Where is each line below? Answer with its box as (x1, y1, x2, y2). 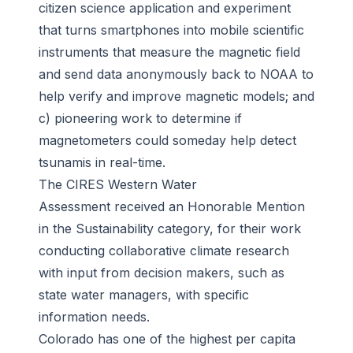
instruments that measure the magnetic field (39, 44, 300, 61)
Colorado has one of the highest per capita (39, 331, 295, 347)
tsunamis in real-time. (39, 154, 165, 171)
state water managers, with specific (39, 287, 249, 303)
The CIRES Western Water (39, 176, 197, 193)
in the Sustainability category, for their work (39, 221, 301, 237)
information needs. (39, 309, 150, 325)
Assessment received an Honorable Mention (39, 199, 305, 215)
